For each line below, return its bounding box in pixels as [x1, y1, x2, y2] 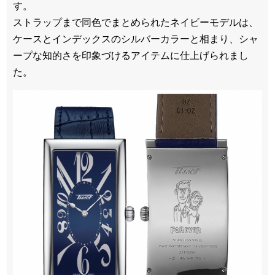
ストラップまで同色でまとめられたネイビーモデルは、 [13, 17, 258, 28]
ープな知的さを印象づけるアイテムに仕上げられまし [13, 50, 249, 61]
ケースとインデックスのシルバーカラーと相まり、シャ [13, 34, 258, 45]
